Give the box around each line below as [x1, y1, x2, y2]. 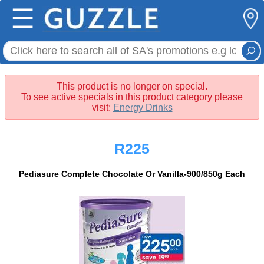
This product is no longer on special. [57, 81, 207, 91]
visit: [91, 103, 113, 113]
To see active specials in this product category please [21, 92, 243, 102]
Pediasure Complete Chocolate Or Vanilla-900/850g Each [19, 169, 245, 179]
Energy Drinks [113, 103, 173, 113]
